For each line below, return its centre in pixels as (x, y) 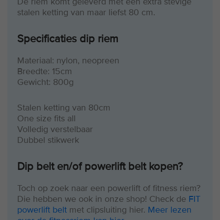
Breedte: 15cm (45, 71)
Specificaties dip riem (68, 39)
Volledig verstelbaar (55, 129)
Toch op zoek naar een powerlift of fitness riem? (109, 188)
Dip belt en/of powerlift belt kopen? (100, 167)
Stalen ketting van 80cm (64, 108)
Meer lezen (170, 210)
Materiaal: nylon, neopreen (68, 61)
